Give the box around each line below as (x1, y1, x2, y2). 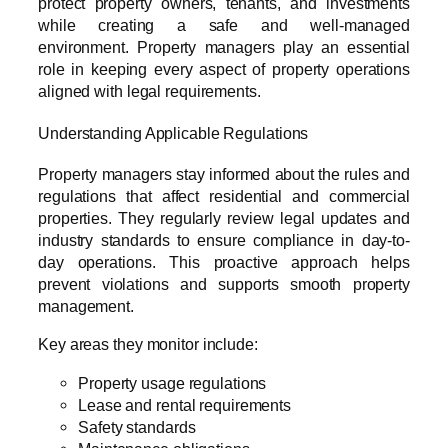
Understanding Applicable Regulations (38, 123, 309, 142)
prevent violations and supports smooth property (38, 275, 410, 294)
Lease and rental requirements (78, 395, 292, 414)
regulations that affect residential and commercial (38, 187, 410, 206)
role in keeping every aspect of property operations (38, 59, 410, 78)
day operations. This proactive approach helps (38, 253, 410, 272)
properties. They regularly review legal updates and (38, 209, 410, 228)
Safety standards (78, 417, 196, 436)
